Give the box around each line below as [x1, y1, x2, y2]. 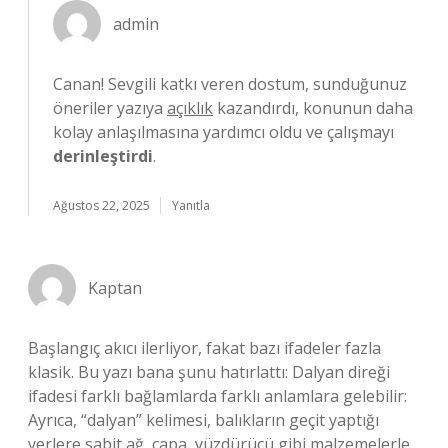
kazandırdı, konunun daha [213, 97, 413, 119]
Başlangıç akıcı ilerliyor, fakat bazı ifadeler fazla [28, 337, 381, 359]
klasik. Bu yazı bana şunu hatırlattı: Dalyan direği [28, 361, 390, 383]
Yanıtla [172, 197, 210, 214]
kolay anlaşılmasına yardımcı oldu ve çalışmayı [53, 121, 394, 143]
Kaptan [88, 277, 142, 299]
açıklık [167, 97, 213, 119]
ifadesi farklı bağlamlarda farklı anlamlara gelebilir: [28, 385, 407, 407]
